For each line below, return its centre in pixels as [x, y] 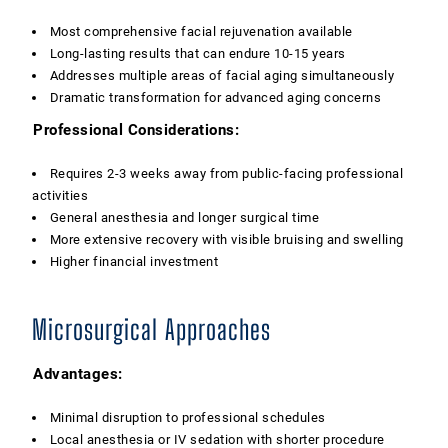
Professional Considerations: [136, 129]
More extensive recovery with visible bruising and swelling [226, 239]
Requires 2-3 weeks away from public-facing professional [226, 173]
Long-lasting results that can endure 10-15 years [197, 53]
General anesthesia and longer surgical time [184, 217]
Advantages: [78, 373]
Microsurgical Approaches [151, 329]
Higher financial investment [134, 261]
